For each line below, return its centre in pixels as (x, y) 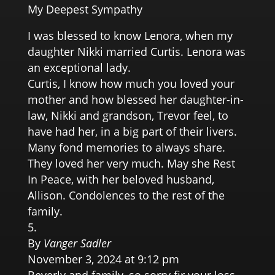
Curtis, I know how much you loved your (131, 84)
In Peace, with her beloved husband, (121, 180)
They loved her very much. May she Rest (131, 164)
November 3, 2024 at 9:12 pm (103, 259)
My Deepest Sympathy (85, 9)
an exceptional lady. (79, 68)
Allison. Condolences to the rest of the (126, 196)
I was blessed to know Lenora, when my (130, 36)
